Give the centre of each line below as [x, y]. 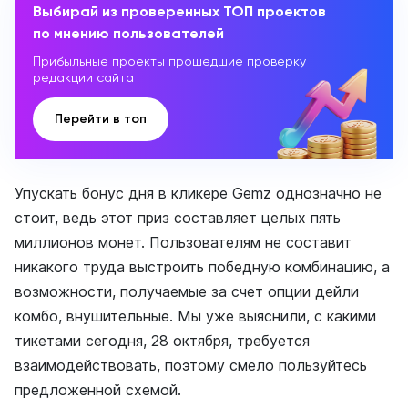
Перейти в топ [101, 119]
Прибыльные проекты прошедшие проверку [169, 61]
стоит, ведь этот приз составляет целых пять [178, 218]
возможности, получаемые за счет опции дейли [187, 291]
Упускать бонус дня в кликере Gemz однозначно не [198, 193]
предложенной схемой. [98, 390]
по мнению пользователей [128, 33]
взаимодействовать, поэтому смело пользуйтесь [191, 365]
